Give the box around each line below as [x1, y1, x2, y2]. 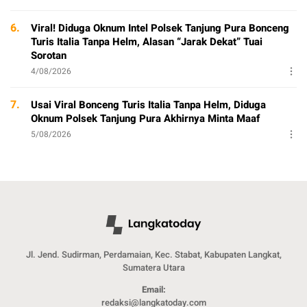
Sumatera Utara [122, 260, 185, 274]
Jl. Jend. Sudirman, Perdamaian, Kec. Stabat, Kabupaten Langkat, [25, 247, 282, 261]
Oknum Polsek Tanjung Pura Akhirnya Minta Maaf [31, 110, 260, 126]
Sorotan [31, 47, 66, 63]
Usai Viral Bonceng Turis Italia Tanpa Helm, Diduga [31, 97, 266, 112]
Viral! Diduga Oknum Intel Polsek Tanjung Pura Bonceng [31, 20, 289, 36]
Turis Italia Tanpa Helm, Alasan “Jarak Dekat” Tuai [31, 34, 262, 49]
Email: [141, 282, 166, 296]
